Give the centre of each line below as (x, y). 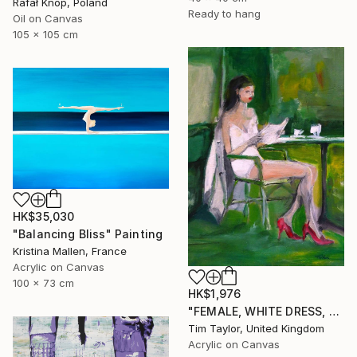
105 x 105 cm (45, 35)
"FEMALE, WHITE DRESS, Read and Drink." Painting (334, 312)
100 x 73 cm (43, 282)
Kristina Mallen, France (70, 251)
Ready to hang (224, 13)
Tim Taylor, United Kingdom (256, 329)
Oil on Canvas (48, 19)
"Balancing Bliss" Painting (88, 233)
